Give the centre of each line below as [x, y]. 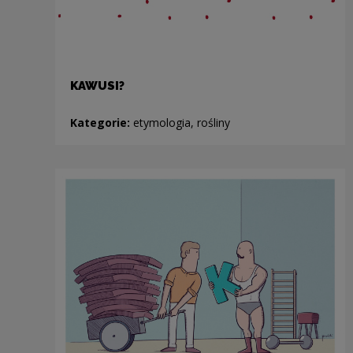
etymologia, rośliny [181, 122]
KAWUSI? [97, 85]
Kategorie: [101, 122]
